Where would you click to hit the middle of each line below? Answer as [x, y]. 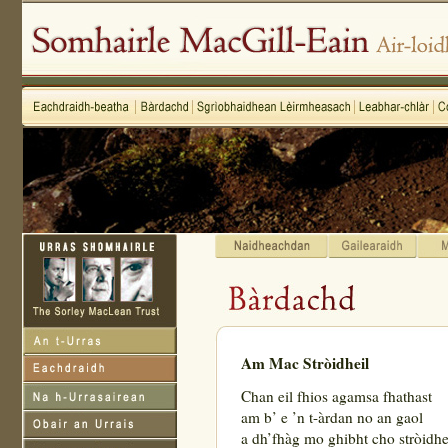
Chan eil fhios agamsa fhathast [336, 396]
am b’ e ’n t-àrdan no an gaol [331, 417]
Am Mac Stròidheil [304, 363]
